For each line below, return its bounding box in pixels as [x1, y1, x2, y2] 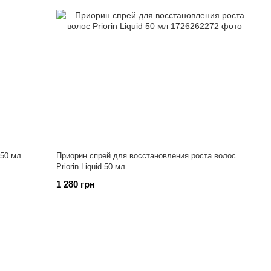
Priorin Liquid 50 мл [56, 162, 126, 171]
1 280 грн [56, 179, 96, 189]
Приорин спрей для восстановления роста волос [56, 151, 237, 160]
